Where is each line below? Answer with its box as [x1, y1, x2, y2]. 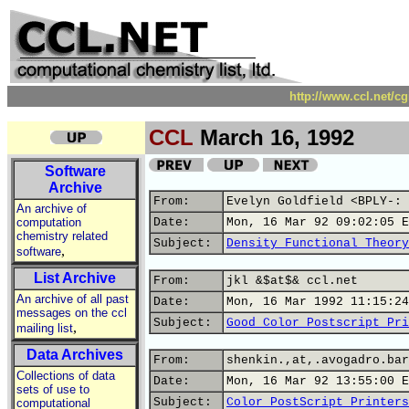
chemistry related [16, 229, 108, 243]
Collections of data [16, 369, 115, 383]
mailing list [16, 321, 73, 335]
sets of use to [16, 383, 89, 396]
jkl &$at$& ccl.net [226, 274, 358, 288]
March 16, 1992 [194, 125, 354, 150]
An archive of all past [16, 292, 129, 306]
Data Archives [26, 347, 123, 362]
